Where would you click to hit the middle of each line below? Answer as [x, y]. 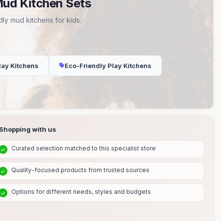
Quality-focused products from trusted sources [80, 170]
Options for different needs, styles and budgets [81, 192]
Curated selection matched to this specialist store [83, 148]
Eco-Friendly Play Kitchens [108, 66]
